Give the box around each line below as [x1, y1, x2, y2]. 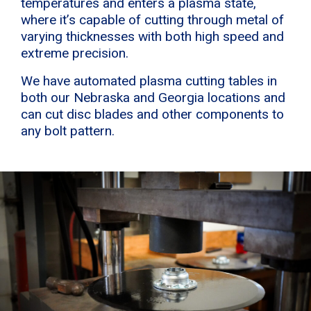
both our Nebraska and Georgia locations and [21, 89, 285, 106]
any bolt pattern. [21, 122, 115, 139]
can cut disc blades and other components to [21, 106, 284, 122]
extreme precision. [21, 44, 128, 61]
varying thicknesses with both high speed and [21, 28, 284, 44]
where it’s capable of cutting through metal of [21, 11, 284, 28]
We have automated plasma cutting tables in [21, 72, 277, 89]
